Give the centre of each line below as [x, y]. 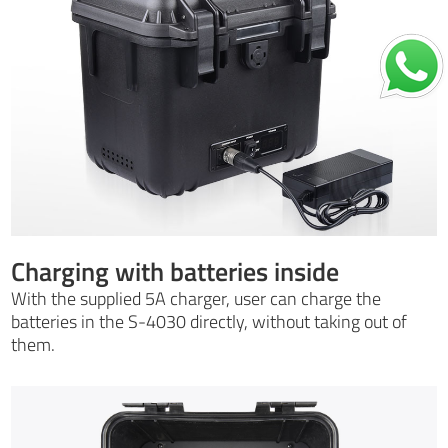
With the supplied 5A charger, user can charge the [196, 298]
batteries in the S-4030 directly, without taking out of [209, 321]
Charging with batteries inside [175, 271]
